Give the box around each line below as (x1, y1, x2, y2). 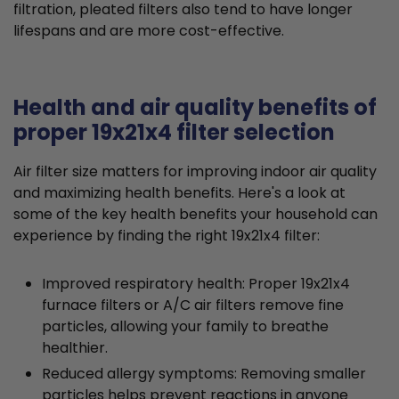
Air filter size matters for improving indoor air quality (13, 161, 377, 183)
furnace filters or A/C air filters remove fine (42, 295, 344, 316)
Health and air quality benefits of (13, 93, 377, 123)
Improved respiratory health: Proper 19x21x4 (42, 273, 350, 295)
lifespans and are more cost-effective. (13, 20, 284, 42)
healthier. (42, 338, 108, 359)
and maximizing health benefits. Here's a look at (13, 183, 346, 204)
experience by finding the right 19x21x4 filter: (13, 225, 320, 247)
